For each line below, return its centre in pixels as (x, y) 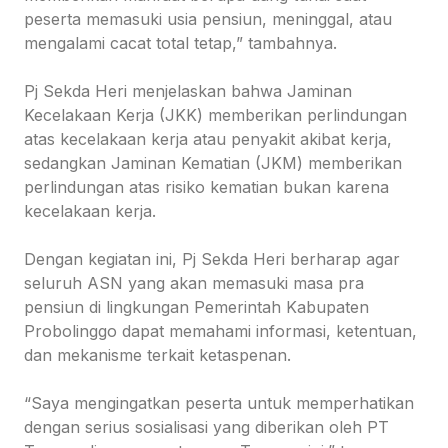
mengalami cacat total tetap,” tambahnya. (180, 43)
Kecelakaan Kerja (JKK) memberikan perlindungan (215, 115)
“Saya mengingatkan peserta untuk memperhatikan (219, 403)
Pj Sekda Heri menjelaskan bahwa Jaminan (188, 91)
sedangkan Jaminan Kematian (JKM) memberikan (213, 163)
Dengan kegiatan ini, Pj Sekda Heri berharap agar (212, 259)
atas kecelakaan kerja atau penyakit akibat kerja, (208, 139)
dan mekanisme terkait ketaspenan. (157, 355)
